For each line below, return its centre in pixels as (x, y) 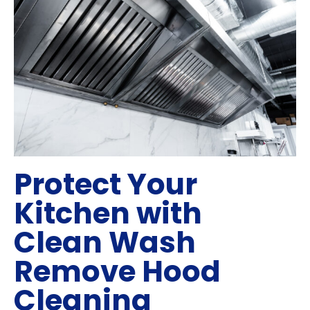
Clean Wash (105, 243)
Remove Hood (117, 272)
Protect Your (106, 185)
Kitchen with (108, 214)
